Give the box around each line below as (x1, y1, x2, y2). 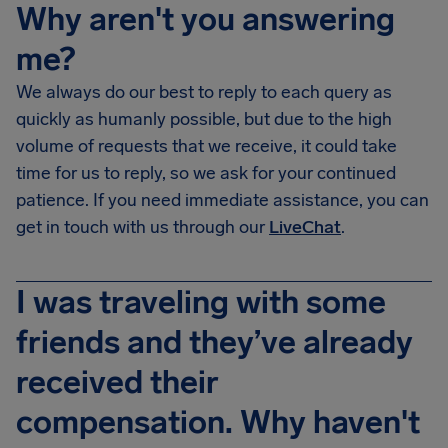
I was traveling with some (16, 283, 386, 321)
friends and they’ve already (16, 323, 413, 361)
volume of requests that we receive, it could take (16, 135, 397, 157)
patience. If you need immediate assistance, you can (16, 189, 429, 211)
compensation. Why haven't (16, 403, 420, 441)
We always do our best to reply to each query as (16, 81, 392, 103)
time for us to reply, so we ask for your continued (16, 162, 396, 184)
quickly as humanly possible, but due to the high (16, 108, 392, 130)
